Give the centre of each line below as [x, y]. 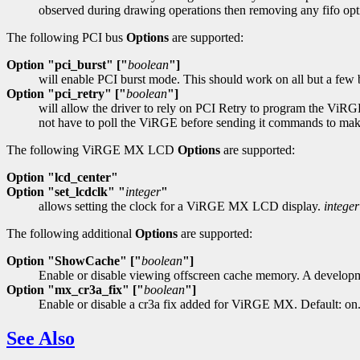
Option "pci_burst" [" [67, 65]
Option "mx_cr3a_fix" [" [75, 290]
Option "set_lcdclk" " [66, 192]
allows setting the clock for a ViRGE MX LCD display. [181, 207]
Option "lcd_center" [62, 178]
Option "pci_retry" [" [66, 94]
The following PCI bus [66, 38]
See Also [41, 338]
